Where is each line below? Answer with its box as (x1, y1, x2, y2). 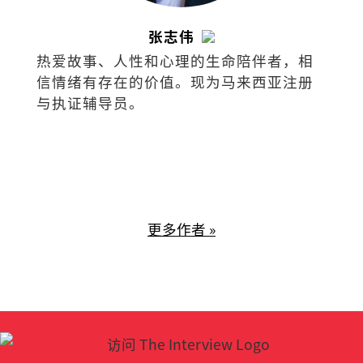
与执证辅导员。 (36, 92, 144, 113)
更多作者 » (147, 219, 216, 240)
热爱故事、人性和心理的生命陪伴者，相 (36, 49, 314, 70)
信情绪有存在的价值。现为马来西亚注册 (36, 70, 314, 92)
